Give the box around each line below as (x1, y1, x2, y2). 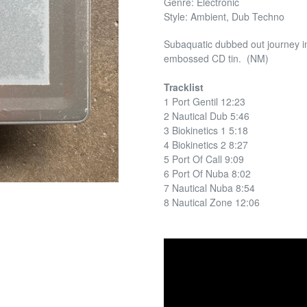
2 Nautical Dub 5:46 (164, 109, 249, 123)
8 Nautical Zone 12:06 (164, 195, 260, 210)
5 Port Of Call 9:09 (164, 152, 244, 167)
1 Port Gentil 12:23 (164, 95, 245, 109)
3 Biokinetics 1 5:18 (164, 123, 248, 138)
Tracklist (164, 80, 204, 95)
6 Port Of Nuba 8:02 (164, 167, 251, 181)
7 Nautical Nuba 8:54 (164, 181, 255, 195)
